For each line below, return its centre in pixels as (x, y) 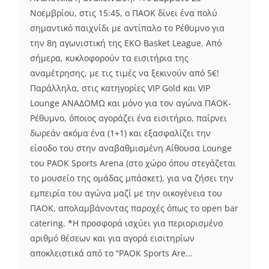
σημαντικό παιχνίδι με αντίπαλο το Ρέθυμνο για (127, 28)
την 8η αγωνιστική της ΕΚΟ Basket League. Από (126, 43)
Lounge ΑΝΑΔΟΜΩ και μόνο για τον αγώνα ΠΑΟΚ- (131, 103)
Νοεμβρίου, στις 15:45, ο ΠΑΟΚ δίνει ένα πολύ (124, 13)
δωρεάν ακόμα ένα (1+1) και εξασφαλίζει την (120, 133)
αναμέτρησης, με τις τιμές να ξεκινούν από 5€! (125, 73)
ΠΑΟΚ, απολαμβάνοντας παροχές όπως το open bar (134, 208)
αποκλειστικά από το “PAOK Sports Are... (111, 253)
